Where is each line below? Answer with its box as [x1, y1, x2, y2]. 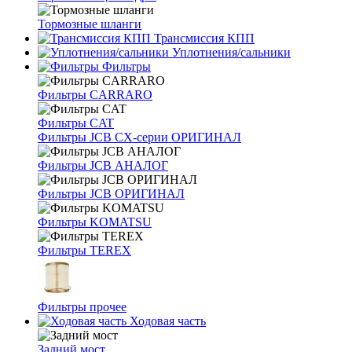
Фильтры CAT [38, 116, 114, 130]
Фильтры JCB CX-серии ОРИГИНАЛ [38, 130, 241, 144]
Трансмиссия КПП [151, 31, 255, 45]
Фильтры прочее [38, 300, 126, 313]
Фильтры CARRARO [38, 88, 152, 101]
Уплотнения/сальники [169, 46, 291, 59]
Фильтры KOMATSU [38, 215, 152, 229]
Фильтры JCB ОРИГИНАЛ [38, 187, 185, 200]
